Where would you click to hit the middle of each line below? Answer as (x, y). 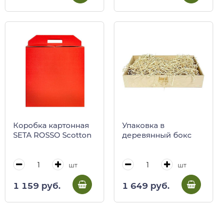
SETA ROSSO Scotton (52, 135)
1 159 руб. (37, 185)
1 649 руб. (146, 185)
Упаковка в (143, 126)
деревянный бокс (157, 135)
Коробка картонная (51, 126)
